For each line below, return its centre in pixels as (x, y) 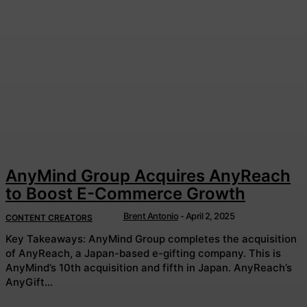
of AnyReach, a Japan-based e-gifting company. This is (127, 254)
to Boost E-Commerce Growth (125, 193)
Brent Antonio (150, 216)
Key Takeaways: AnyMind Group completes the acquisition (47, 239)
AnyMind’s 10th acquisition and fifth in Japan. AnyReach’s (120, 268)
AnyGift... (29, 282)
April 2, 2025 (210, 216)
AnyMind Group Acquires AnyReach (148, 175)
